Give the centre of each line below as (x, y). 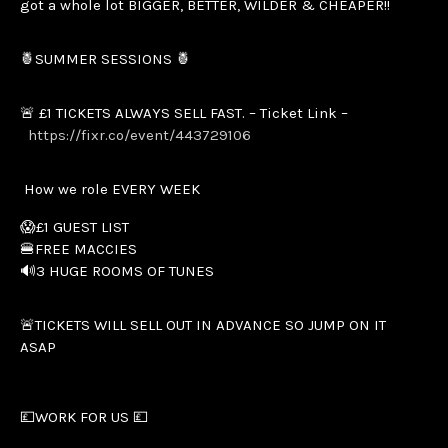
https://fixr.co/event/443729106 (139, 134)
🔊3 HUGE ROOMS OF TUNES (117, 270)
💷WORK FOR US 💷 (84, 416)
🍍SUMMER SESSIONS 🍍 (105, 58)
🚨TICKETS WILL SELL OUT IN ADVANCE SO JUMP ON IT (203, 324)
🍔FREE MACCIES (78, 248)
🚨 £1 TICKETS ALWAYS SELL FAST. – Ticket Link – (184, 112)
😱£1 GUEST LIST (74, 226)
